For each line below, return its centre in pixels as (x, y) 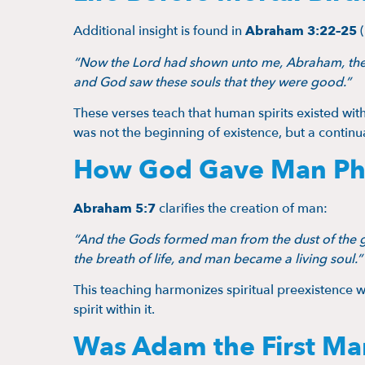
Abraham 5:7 (114, 208)
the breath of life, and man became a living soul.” (218, 259)
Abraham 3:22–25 (301, 31)
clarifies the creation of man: (242, 208)
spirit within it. (114, 310)
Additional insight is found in (159, 31)
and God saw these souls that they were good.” (212, 82)
